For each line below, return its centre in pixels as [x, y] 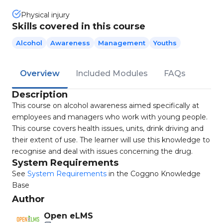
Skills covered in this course [79, 26]
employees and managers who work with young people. [110, 117]
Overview [40, 73]
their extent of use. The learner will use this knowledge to [111, 140]
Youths [165, 43]
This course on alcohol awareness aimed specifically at [106, 106]
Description [40, 95]
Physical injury [45, 15]
